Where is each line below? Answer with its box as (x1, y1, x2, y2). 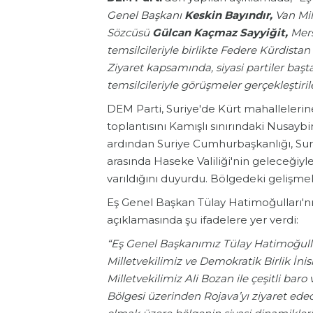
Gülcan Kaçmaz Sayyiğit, (152, 26, 288, 40)
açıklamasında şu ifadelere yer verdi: (107, 213, 298, 227)
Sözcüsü (107, 26, 152, 40)
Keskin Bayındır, (184, 8, 272, 22)
